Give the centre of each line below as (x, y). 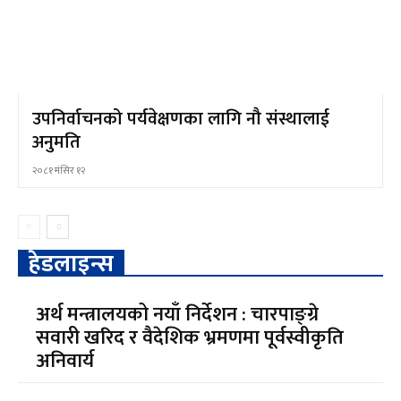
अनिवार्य (65, 362)
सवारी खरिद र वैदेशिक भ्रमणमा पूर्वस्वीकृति (190, 338)
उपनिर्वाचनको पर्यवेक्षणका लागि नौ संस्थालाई (181, 119)
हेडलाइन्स (71, 265)
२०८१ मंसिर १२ (59, 171)
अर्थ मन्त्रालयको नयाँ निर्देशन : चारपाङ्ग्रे (178, 315)
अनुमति (56, 143)
